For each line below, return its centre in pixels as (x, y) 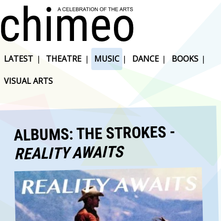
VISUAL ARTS (29, 81)
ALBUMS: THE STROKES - (94, 133)
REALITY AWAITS (68, 153)
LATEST (19, 59)
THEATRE (64, 59)
